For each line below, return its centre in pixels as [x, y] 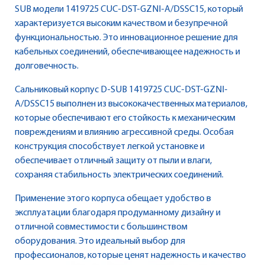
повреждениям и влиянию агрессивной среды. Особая [124, 133]
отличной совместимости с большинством [101, 227]
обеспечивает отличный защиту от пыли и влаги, [113, 161]
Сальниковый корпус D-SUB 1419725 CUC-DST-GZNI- [121, 90]
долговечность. [47, 67]
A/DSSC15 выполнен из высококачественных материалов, [131, 104]
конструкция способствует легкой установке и [110, 147]
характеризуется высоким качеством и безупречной [121, 24]
